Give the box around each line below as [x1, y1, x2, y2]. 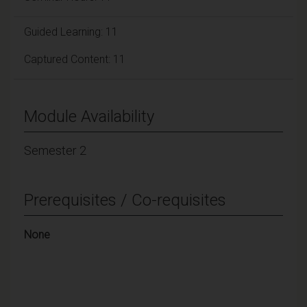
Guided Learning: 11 [24, 25, 118, 38]
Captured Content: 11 [24, 52, 125, 66]
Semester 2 [24, 143, 86, 158]
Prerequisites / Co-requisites [24, 190, 226, 210]
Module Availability [24, 106, 154, 126]
